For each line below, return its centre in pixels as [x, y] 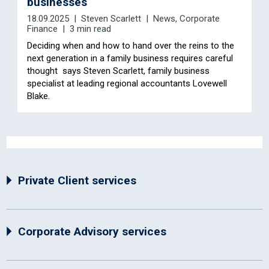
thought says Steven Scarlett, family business [118, 71]
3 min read [90, 29]
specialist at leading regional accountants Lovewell [127, 84]
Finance [42, 29]
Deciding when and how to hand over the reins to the [131, 46]
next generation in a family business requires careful [130, 59]
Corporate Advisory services [92, 232]
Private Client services [77, 181]
